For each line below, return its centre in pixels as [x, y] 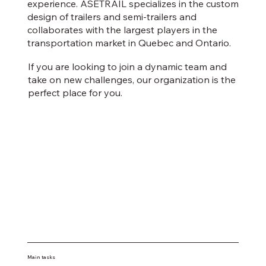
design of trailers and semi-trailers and [112, 17]
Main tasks [41, 257]
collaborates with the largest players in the [122, 30]
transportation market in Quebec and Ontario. [129, 43]
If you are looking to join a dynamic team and [127, 67]
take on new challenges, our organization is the [132, 80]
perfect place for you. [75, 93]
